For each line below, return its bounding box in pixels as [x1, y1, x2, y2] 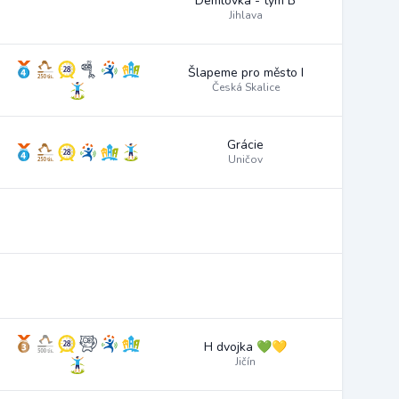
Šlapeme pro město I [187, 64, 304, 81]
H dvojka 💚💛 [204, 338, 287, 355]
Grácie [227, 136, 264, 153]
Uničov [228, 152, 263, 167]
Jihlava [228, 8, 263, 22]
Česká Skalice [211, 80, 280, 94]
